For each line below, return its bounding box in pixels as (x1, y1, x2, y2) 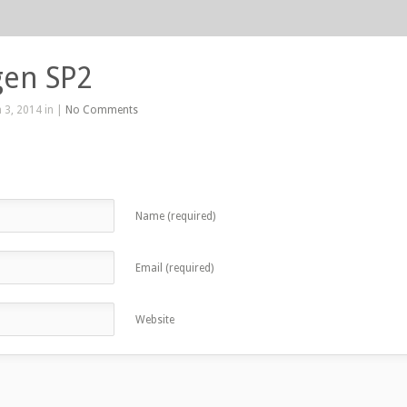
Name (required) (135, 210, 215, 223)
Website (135, 313, 174, 326)
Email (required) (135, 262, 213, 274)
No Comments (65, 104, 138, 116)
